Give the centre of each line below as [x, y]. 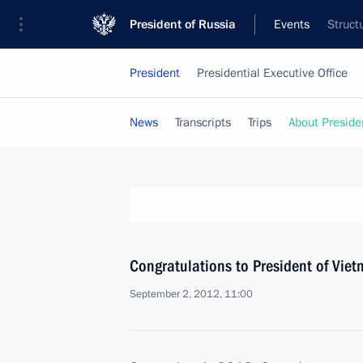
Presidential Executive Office [272, 73]
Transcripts [203, 122]
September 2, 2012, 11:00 [191, 294]
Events [292, 24]
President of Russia [183, 24]
